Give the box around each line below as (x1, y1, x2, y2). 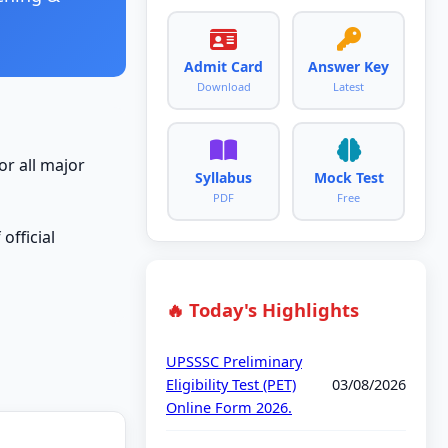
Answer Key (308, 56, 389, 76)
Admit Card (184, 56, 263, 76)
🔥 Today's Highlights (166, 297, 359, 323)
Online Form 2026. (166, 397, 292, 418)
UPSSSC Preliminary (166, 351, 302, 372)
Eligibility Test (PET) (166, 374, 296, 395)
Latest (333, 78, 364, 94)
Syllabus (195, 167, 252, 187)
